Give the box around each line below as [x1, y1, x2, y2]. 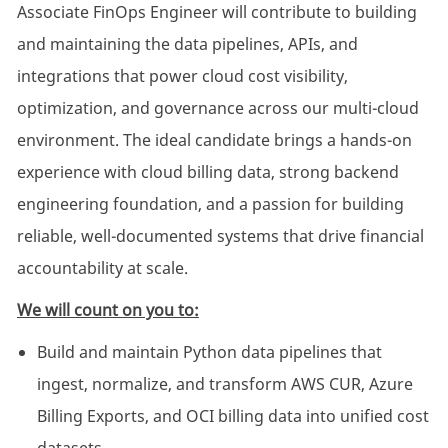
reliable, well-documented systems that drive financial [16, 225, 424, 248]
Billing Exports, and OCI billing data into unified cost [36, 405, 429, 428]
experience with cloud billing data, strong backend [16, 161, 399, 184]
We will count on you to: [16, 299, 199, 322]
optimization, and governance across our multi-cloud [16, 97, 419, 120]
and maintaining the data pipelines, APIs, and [16, 33, 358, 56]
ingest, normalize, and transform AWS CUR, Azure [36, 373, 413, 396]
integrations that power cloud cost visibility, [16, 65, 348, 88]
